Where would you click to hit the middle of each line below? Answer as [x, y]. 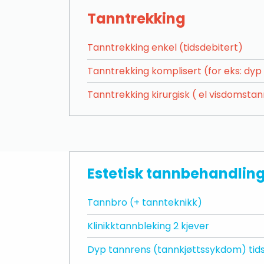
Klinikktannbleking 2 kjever [148, 226]
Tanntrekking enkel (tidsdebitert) [165, 47]
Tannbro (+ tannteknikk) [145, 202]
